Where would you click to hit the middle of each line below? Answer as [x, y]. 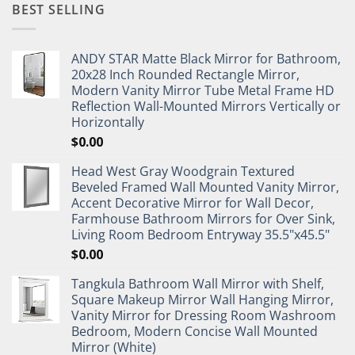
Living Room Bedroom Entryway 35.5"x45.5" [200, 235]
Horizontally [108, 122]
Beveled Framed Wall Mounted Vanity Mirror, [205, 187]
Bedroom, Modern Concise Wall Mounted [195, 332]
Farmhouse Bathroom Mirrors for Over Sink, [203, 219]
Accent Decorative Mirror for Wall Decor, [193, 203]
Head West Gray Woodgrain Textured [183, 172]
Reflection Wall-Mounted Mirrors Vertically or [206, 107]
